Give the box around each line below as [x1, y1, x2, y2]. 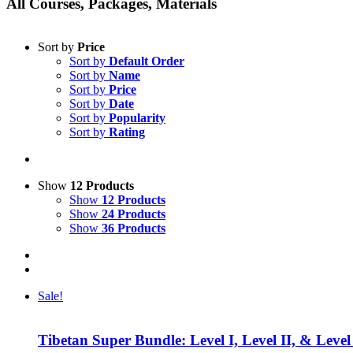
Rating [109, 124, 145, 139]
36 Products [102, 221, 165, 235]
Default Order [109, 54, 184, 68]
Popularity [109, 110, 165, 124]
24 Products [102, 206, 165, 221]
